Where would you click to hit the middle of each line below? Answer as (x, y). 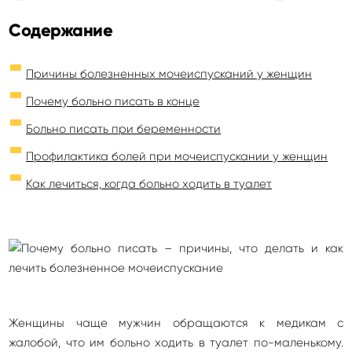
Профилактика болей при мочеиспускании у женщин (177, 156)
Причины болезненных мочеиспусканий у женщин (169, 74)
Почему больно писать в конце (113, 101)
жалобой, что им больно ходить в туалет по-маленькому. (176, 343)
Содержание (61, 30)
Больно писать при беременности (123, 129)
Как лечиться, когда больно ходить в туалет (149, 184)
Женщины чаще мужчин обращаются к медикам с (176, 323)
